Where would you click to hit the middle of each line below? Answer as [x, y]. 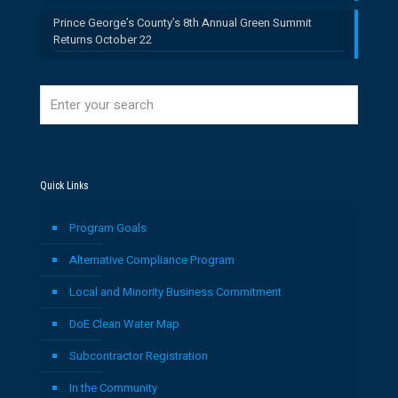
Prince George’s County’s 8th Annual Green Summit [183, 23]
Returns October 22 [103, 40]
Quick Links [64, 186]
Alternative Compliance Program [152, 260]
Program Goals [108, 228]
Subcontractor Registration [139, 356]
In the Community [113, 388]
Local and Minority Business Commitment [175, 292]
